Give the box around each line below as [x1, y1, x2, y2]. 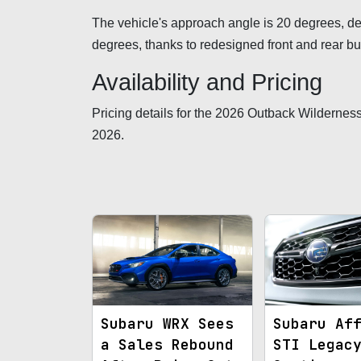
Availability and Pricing [92, 69, 322, 96]
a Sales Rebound [101, 334, 234, 354]
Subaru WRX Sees [101, 313, 234, 333]
